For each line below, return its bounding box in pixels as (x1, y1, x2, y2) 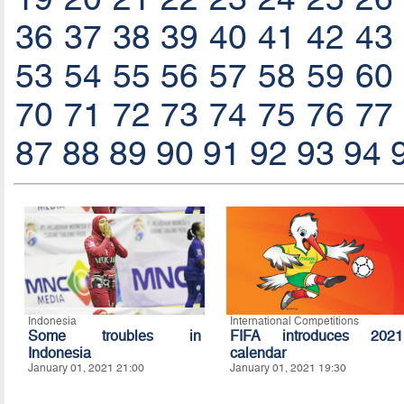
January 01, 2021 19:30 (229, 362, 346, 375)
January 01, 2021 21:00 (27, 362, 144, 375)
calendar (229, 344, 286, 363)
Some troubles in (27, 327, 201, 345)
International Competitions (229, 315, 359, 328)
